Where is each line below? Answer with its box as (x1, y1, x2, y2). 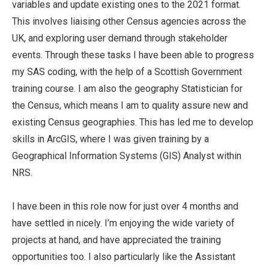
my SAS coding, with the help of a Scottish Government (12, 66, 242, 77)
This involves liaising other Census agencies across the (12, 16, 246, 27)
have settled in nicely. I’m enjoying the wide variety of (12, 217, 235, 229)
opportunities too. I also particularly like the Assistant (12, 251, 235, 262)
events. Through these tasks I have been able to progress (12, 49, 254, 61)
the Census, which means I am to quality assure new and (12, 100, 248, 111)
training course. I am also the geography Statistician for (12, 83, 243, 94)
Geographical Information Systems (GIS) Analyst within (12, 150, 241, 162)
